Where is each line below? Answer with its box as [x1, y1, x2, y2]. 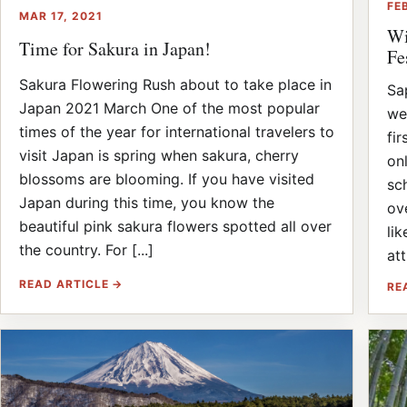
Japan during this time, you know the [19, 193, 274, 212]
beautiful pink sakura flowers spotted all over [19, 216, 332, 235]
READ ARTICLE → [19, 276, 124, 291]
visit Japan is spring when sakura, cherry [19, 145, 299, 164]
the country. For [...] [19, 240, 154, 259]
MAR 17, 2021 [19, 9, 103, 24]
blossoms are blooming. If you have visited [19, 169, 314, 188]
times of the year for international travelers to [19, 122, 334, 141]
